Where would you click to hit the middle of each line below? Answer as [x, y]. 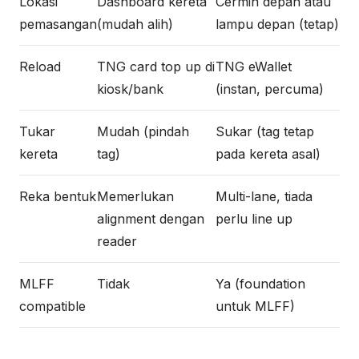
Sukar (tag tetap [265, 131]
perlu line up [254, 219]
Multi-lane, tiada [264, 196]
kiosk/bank [130, 89]
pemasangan [58, 24]
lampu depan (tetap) [277, 24]
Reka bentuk [58, 196]
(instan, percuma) [270, 89]
